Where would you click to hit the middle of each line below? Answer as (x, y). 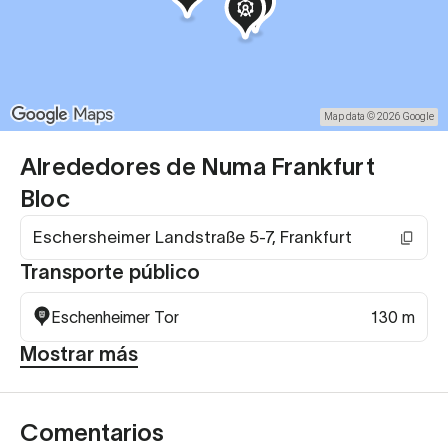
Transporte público (110, 272)
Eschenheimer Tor (115, 317)
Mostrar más (79, 354)
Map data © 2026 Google (379, 116)
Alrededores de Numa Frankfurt (197, 166)
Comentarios (92, 432)
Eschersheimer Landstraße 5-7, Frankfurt (193, 237)
